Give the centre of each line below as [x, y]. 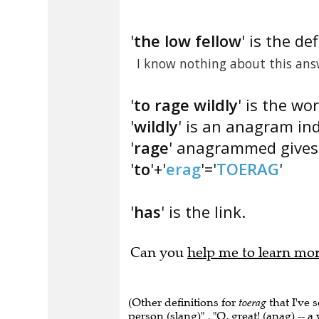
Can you [159, 252]
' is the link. [203, 211]
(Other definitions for [183, 302]
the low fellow [188, 41]
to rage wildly [186, 105]
